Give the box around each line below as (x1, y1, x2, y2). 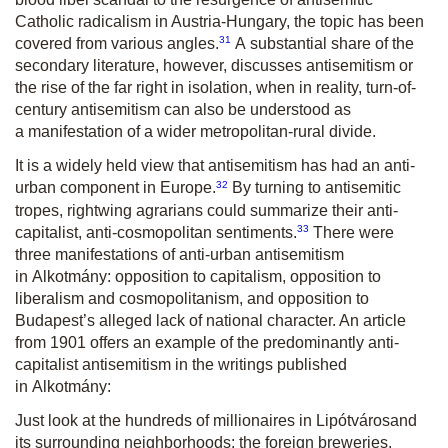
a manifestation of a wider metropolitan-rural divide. (15, 123, 376, 141)
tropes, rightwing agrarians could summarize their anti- (15, 201, 398, 219)
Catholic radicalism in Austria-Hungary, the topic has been (15, 12, 424, 30)
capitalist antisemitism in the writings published (15, 355, 347, 373)
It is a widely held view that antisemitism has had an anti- (15, 157, 415, 175)
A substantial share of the (231, 35, 414, 53)
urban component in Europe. (15, 179, 216, 197)
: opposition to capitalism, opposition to (107, 267, 381, 285)
